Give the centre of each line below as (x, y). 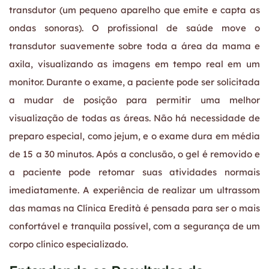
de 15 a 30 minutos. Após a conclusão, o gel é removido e (134, 154)
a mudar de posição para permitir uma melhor (134, 100)
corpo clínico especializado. (68, 244)
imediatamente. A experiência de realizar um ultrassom (134, 190)
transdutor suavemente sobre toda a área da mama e (134, 46)
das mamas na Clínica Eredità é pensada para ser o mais (134, 208)
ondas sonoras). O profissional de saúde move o (134, 28)
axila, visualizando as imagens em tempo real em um (134, 64)
